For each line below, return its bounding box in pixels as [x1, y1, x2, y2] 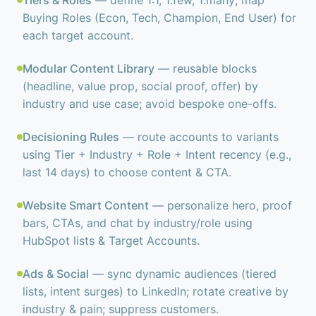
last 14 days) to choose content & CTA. [23, 165, 231, 179]
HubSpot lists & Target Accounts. [23, 233, 200, 248]
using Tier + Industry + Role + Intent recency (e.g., [23, 147, 291, 162]
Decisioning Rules [23, 130, 119, 144]
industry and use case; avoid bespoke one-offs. [23, 97, 276, 111]
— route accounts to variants [119, 130, 279, 144]
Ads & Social [23, 267, 89, 281]
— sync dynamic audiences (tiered [89, 267, 276, 281]
